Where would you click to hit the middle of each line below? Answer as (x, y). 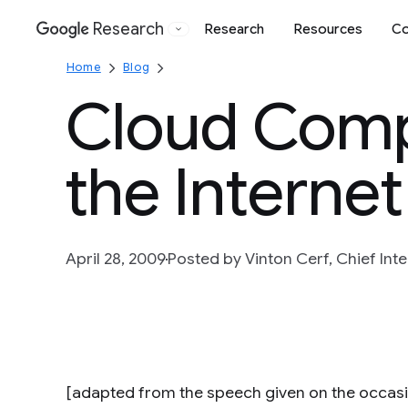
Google (125, 39)
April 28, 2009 (116, 259)
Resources (328, 29)
